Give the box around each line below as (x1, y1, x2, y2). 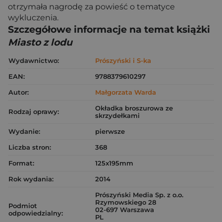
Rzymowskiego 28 (95, 198, 156, 206)
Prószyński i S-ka (95, 56, 151, 64)
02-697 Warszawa (95, 206, 154, 214)
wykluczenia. (8, 13, 58, 22)
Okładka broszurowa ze (95, 104, 173, 112)
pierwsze (95, 127, 125, 135)
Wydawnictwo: (8, 56, 59, 64)
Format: (8, 159, 34, 167)
